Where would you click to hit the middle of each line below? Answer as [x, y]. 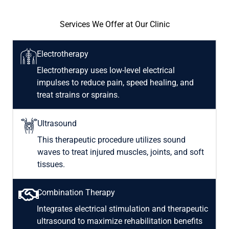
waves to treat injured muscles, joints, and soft [121, 152]
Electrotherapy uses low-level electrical [106, 71]
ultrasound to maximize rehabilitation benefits [120, 221]
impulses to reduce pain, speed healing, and [115, 83]
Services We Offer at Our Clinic [114, 25]
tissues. [51, 165]
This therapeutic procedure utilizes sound [111, 140]
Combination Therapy [76, 193]
